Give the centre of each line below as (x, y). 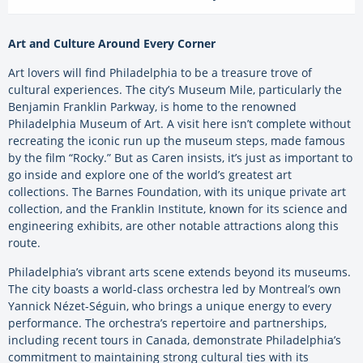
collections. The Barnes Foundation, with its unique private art (177, 192)
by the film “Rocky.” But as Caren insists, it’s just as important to (180, 158)
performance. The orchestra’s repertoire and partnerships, (167, 323)
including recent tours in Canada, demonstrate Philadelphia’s (175, 340)
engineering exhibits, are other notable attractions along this (173, 226)
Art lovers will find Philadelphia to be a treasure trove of (160, 73)
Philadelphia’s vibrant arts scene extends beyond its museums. (179, 272)
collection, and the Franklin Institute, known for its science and (178, 209)
